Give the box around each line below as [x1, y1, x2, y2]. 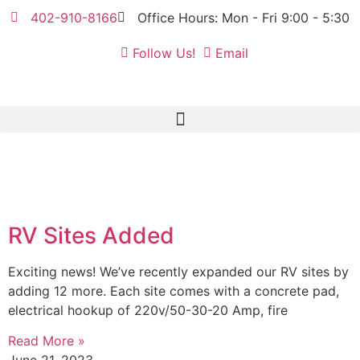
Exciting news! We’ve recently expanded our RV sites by [8, 264, 349, 280]
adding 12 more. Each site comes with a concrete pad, [8, 283, 339, 299]
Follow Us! [132, 45, 195, 61]
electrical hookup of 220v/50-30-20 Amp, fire [8, 302, 288, 318]
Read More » [8, 333, 85, 350]
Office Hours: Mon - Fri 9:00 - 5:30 [137, 10, 350, 26]
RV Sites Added [8, 222, 174, 249]
